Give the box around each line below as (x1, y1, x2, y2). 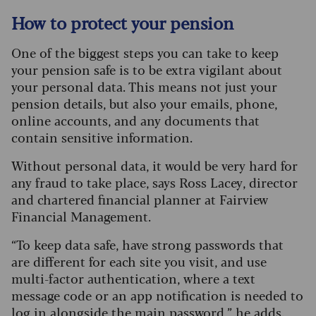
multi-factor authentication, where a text (11, 269, 255, 288)
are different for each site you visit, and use (11, 252, 267, 271)
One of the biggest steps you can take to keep (11, 43, 279, 62)
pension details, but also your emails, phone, (11, 94, 277, 113)
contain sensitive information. (11, 128, 196, 147)
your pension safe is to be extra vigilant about (11, 60, 286, 79)
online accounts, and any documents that (11, 111, 260, 130)
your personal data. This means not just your (11, 77, 277, 96)
